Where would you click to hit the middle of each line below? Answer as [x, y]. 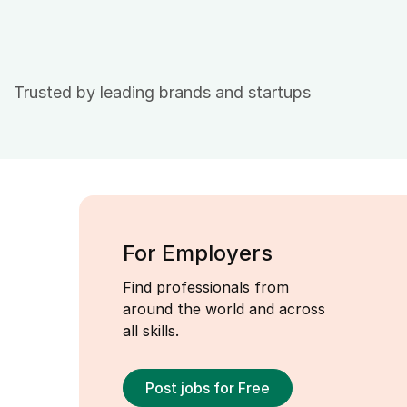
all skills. [151, 331]
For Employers [198, 253]
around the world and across [224, 309]
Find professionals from [206, 287]
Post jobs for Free [208, 388]
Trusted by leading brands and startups [162, 92]
